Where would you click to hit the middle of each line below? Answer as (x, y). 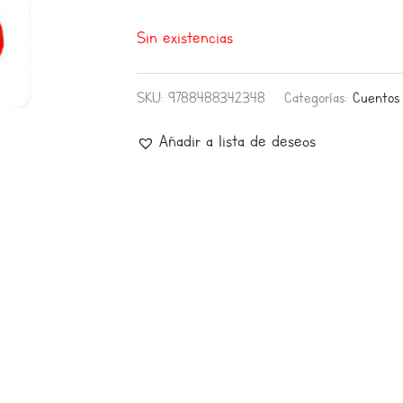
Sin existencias (185, 37)
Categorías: (318, 97)
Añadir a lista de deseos (237, 141)
